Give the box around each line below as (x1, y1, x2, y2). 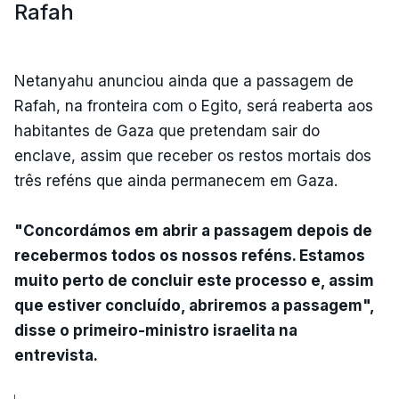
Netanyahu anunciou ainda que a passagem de (14, 71, 354, 90)
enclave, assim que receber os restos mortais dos (14, 146, 371, 165)
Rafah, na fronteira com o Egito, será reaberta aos (14, 96, 373, 115)
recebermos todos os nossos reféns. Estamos (14, 246, 365, 265)
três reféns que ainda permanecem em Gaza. (14, 171, 338, 190)
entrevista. (14, 346, 102, 364)
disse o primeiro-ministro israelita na (14, 321, 297, 339)
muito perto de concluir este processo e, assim (14, 271, 374, 289)
